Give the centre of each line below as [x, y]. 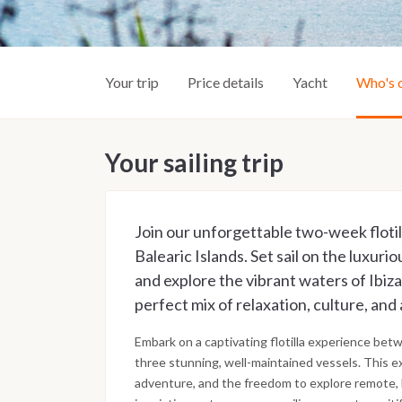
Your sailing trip [194, 162]
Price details [226, 82]
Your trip [132, 82]
